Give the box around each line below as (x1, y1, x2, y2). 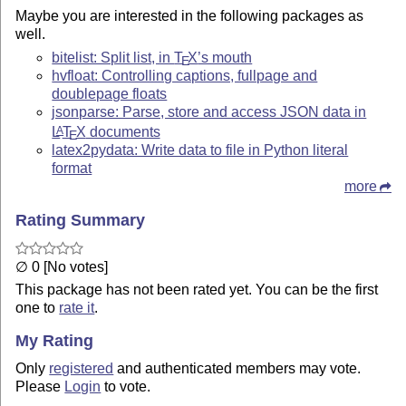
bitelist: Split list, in (52, 50, 175, 66)
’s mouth (198, 50, 253, 66)
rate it (59, 299, 95, 315)
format (52, 159, 92, 176)
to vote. (101, 379, 151, 395)
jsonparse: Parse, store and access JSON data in (52, 104, 367, 121)
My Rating (15, 331, 94, 350)
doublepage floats (52, 86, 168, 102)
